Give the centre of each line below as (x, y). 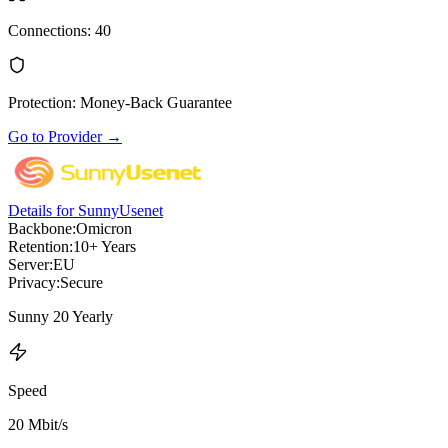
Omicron (104, 228)
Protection (40, 102)
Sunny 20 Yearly (60, 316)
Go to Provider (55, 136)
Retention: (40, 246)
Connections (47, 30)
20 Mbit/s (38, 424)
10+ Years (104, 246)
